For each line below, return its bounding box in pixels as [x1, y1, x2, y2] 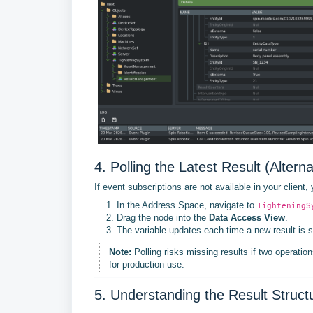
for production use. [108, 259, 184, 270]
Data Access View [209, 212, 285, 224]
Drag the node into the [117, 212, 209, 224]
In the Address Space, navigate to [117, 200, 257, 211]
